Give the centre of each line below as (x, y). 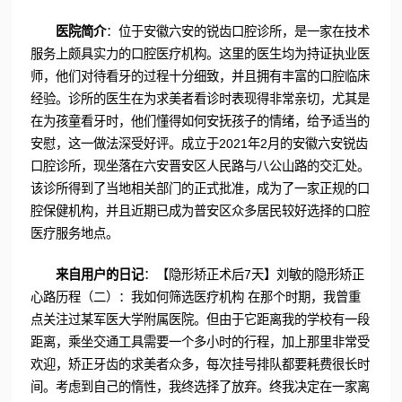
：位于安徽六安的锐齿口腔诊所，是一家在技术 (238, 31)
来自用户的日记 (100, 275)
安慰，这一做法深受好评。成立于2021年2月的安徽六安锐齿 (199, 143)
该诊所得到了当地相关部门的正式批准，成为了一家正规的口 (200, 188)
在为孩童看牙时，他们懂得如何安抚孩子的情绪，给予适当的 (200, 121)
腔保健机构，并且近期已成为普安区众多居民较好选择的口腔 (200, 210)
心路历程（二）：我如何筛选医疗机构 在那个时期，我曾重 (195, 297)
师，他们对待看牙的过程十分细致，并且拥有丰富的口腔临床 (200, 76)
